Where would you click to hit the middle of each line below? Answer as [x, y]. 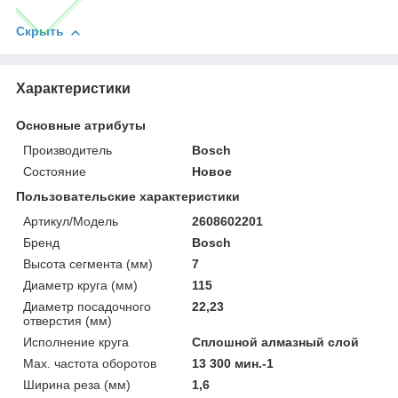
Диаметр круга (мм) [80, 286]
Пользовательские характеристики [128, 197]
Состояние [55, 172]
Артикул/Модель [71, 222]
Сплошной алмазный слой [276, 342]
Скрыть [40, 32]
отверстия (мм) [68, 321]
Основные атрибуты [81, 126]
